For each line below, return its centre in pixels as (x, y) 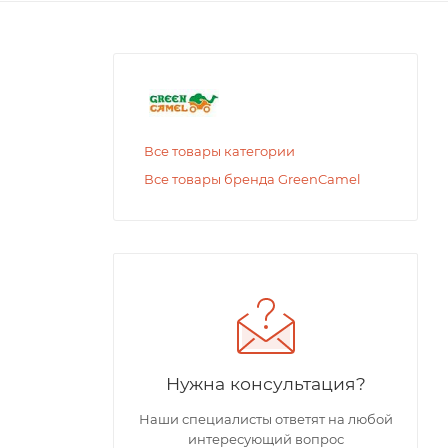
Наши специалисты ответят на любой (265, 419)
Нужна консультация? (265, 384)
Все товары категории (219, 151)
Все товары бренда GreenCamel (252, 179)
